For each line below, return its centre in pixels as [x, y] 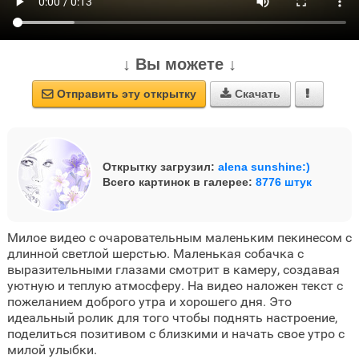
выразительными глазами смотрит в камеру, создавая [173, 270]
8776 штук [283, 182]
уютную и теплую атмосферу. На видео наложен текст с [175, 286]
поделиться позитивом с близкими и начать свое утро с [175, 334]
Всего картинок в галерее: [179, 182]
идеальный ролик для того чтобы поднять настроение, [172, 318]
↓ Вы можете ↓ [179, 65]
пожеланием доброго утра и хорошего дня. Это [149, 302]
